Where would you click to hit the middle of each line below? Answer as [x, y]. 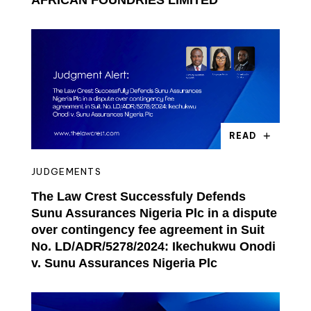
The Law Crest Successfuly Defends [138, 196]
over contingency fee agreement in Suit [148, 229]
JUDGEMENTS [66, 171]
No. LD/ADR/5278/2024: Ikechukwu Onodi [153, 246]
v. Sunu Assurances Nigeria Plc [124, 263]
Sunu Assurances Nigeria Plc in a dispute [154, 213]
